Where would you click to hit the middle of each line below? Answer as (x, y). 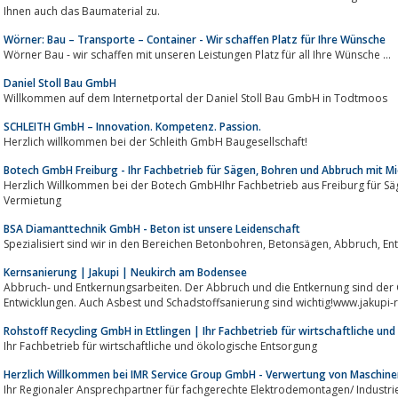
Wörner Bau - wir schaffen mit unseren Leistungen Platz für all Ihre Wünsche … (197, 54)
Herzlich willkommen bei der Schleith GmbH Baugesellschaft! (155, 141)
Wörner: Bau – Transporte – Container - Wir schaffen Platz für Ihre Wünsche (195, 39)
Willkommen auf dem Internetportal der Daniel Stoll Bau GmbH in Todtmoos (195, 98)
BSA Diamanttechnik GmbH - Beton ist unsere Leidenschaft (152, 228)
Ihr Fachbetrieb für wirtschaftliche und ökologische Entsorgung (160, 346)
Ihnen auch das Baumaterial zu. (82, 11)
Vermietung (32, 200)
